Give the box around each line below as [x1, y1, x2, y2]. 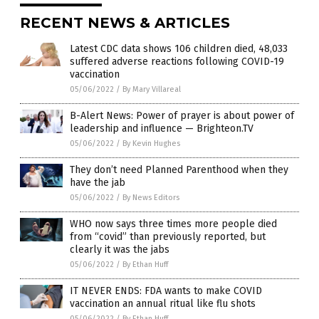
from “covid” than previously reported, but [70, 230, 266, 243]
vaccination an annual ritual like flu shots [70, 297, 256, 310]
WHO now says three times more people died [70, 217, 277, 230]
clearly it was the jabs [70, 243, 169, 256]
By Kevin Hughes [122, 138, 180, 148]
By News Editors [122, 192, 179, 202]
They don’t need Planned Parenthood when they [70, 163, 288, 176]
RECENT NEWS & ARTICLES [20, 14, 230, 31]
